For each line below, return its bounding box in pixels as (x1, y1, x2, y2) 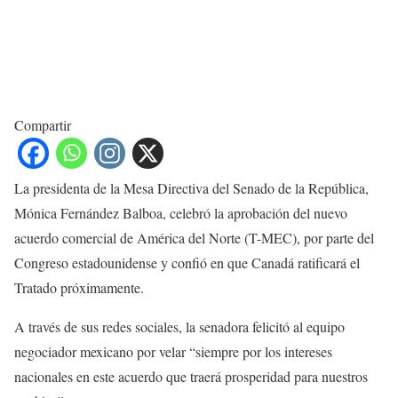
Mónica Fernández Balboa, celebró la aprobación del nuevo (14, 203, 347, 223)
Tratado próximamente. (14, 278, 144, 298)
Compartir (14, 115, 71, 135)
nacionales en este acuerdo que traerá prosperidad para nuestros (14, 367, 368, 386)
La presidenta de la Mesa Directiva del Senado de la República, (14, 179, 369, 198)
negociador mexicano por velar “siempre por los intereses (14, 342, 332, 362)
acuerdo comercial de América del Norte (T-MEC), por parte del (14, 228, 374, 248)
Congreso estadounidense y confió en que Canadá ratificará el (14, 253, 360, 273)
